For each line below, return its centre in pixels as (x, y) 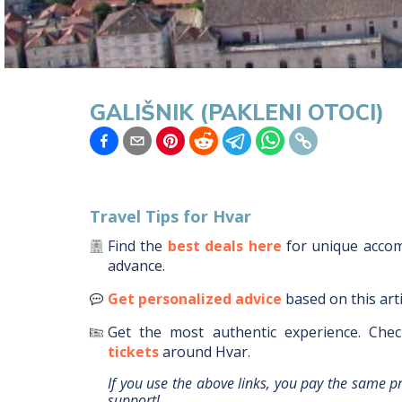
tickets (133, 352)
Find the (135, 246)
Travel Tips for (151, 216)
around (189, 352)
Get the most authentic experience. (234, 332)
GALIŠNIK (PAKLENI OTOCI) (237, 112)
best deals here (224, 246)
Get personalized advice (195, 299)
